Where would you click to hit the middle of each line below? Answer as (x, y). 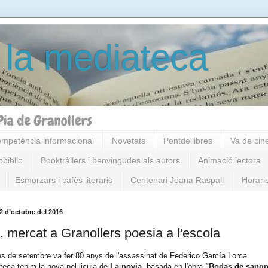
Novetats (129, 141)
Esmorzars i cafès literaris (64, 180)
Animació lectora (229, 161)
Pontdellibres (188, 141)
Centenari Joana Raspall (177, 180)
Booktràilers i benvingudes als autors (110, 161)
